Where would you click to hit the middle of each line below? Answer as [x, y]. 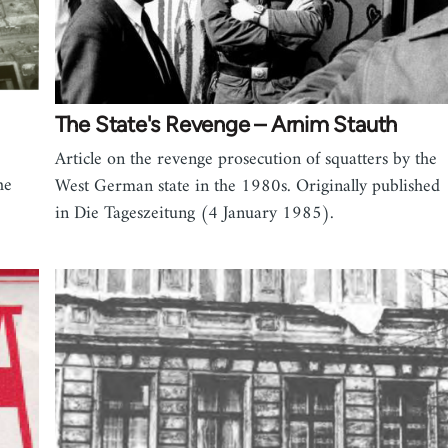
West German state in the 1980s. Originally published [247, 186]
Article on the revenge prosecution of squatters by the [245, 159]
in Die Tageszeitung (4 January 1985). [194, 213]
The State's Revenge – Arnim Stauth [226, 124]
